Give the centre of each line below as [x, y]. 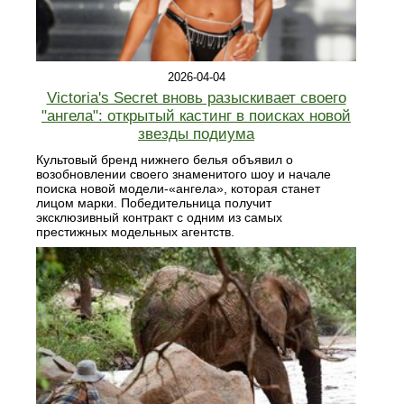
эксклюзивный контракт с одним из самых [159, 217]
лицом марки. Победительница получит [154, 202]
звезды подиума [196, 133]
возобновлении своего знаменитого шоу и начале [184, 174]
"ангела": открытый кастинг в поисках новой [196, 115]
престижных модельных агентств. [135, 231]
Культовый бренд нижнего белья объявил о [165, 159]
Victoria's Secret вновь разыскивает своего [196, 97]
